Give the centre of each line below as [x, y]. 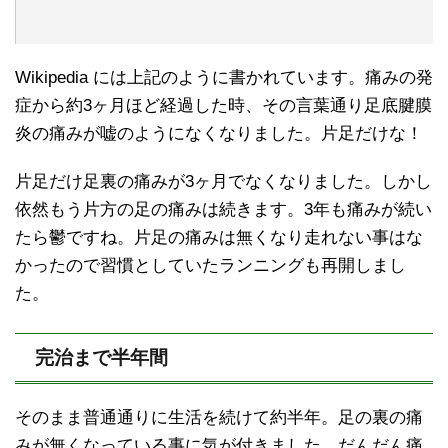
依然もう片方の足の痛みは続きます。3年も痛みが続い [223, 210]
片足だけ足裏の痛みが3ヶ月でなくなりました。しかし [223, 182]
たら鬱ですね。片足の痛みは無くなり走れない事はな [219, 238]
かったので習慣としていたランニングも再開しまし [210, 266]
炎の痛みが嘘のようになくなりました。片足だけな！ [219, 134]
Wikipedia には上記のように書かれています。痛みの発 [224, 78]
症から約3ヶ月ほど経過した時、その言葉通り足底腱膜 [223, 106]
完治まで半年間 [101, 358]
